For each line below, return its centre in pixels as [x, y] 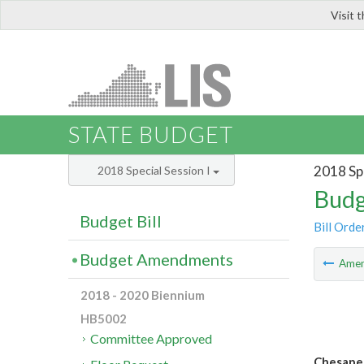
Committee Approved [152, 339]
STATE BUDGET [151, 135]
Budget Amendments [156, 260]
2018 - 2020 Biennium [143, 295]
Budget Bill [121, 221]
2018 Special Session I [155, 171]
